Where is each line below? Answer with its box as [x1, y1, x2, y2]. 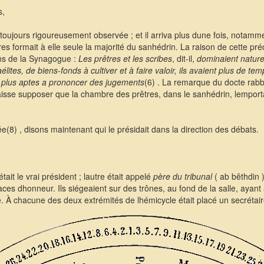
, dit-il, [171, 52, 197, 64]
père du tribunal [153, 170, 212, 182]
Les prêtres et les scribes [78, 52, 172, 64]
